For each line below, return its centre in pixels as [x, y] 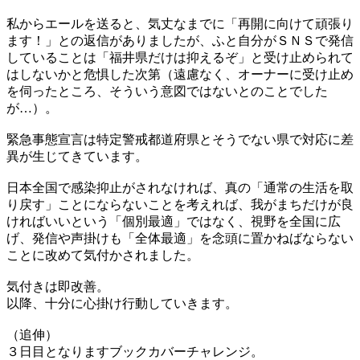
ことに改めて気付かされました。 [103, 255]
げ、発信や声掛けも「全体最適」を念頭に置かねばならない [180, 238]
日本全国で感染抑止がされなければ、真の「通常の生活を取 [180, 187]
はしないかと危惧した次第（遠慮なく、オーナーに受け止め [180, 74]
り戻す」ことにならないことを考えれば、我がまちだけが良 [180, 204]
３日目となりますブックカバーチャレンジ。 [135, 351]
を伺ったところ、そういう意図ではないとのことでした [167, 91]
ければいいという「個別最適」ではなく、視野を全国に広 [174, 221]
